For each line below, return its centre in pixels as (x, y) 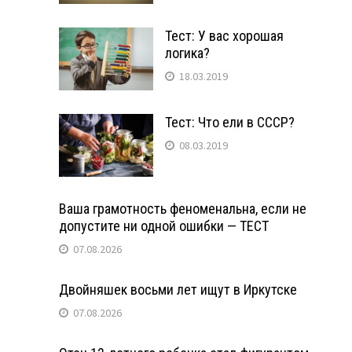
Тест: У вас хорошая (224, 35)
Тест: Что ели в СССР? (229, 122)
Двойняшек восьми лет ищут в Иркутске (178, 289)
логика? (187, 53)
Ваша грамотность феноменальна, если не (182, 208)
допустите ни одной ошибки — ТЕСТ (163, 225)
